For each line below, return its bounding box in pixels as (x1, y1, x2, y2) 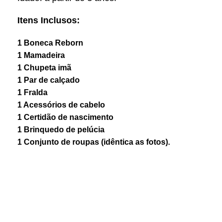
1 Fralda (17, 88, 48, 97)
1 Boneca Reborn (17, 38, 83, 47)
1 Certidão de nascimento (17, 112, 113, 121)
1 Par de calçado (17, 75, 80, 84)
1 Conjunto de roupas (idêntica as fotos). (17, 137, 170, 146)
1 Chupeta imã (17, 63, 71, 72)
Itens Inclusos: (17, 15, 80, 25)
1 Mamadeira (17, 51, 65, 59)
